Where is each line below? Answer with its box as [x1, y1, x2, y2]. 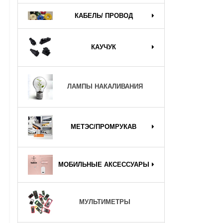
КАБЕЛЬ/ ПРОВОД [74, 11, 133, 19]
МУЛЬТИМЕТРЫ [79, 198, 130, 206]
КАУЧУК [91, 43, 116, 51]
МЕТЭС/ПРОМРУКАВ [71, 123, 136, 131]
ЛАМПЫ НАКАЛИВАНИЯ [67, 83, 143, 91]
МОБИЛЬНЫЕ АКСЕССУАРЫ [58, 160, 149, 168]
